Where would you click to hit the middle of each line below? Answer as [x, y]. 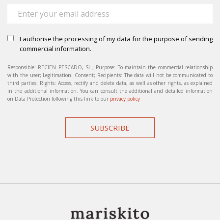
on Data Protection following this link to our [59, 99]
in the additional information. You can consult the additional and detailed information [110, 91]
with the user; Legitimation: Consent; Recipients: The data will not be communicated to [110, 75]
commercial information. [55, 49]
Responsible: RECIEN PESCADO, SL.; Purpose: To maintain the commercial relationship [110, 67]
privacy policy [125, 99]
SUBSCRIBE [110, 127]
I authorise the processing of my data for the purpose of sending [116, 39]
